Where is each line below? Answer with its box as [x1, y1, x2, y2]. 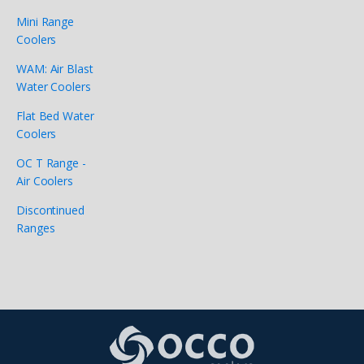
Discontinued [16, 202, 84, 219]
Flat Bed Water [16, 108, 94, 124]
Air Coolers [16, 173, 73, 189]
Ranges [16, 220, 55, 236]
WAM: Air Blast [16, 61, 93, 77]
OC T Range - [16, 155, 86, 171]
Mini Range [16, 14, 74, 30]
